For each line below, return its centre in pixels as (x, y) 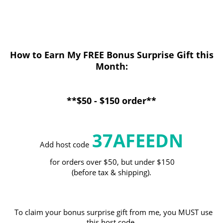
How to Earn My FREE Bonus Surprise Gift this (111, 55)
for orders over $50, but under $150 (113, 162)
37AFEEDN (138, 141)
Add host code (64, 145)
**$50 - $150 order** (111, 101)
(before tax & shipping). (111, 173)
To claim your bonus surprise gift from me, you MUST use (111, 213)
